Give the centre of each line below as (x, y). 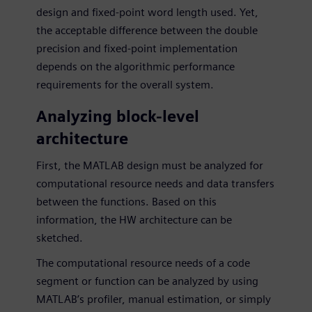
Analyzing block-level (118, 116)
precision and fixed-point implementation (137, 48)
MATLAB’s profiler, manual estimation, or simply (154, 299)
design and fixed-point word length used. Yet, (147, 12)
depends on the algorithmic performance (135, 66)
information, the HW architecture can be (134, 219)
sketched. (60, 237)
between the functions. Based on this (126, 201)
